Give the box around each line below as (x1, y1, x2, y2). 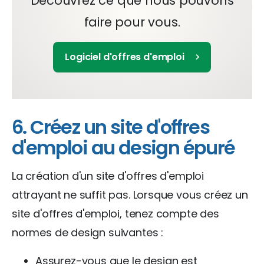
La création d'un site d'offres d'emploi (12, 168, 204, 183)
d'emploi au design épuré (12, 134, 235, 161)
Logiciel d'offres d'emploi (65, 49, 184, 64)
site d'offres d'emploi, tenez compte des (12, 206, 219, 221)
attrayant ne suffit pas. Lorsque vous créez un (12, 187, 248, 202)
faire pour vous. (84, 13, 180, 31)
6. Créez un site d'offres (12, 113, 209, 140)
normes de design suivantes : (12, 225, 163, 240)
